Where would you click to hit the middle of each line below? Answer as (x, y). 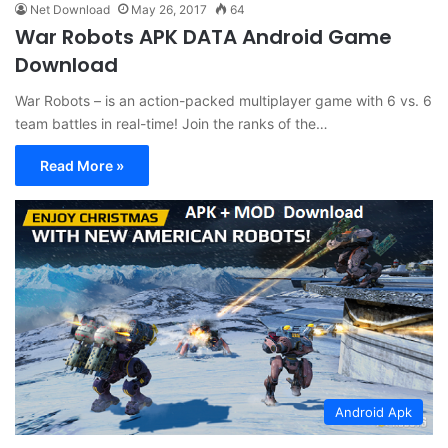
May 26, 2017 (169, 10)
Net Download (70, 10)
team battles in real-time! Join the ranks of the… (171, 124)
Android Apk (373, 412)
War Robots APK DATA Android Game (203, 37)
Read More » (82, 166)
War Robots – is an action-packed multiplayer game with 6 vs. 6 (223, 101)
